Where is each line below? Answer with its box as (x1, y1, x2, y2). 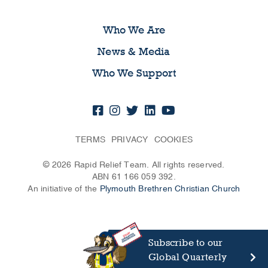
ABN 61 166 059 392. (92, 172, 176, 182)
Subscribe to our (148, 237, 223, 249)
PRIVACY (111, 135, 148, 145)
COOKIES (154, 135, 193, 145)
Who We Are (102, 24, 166, 37)
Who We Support (92, 67, 176, 80)
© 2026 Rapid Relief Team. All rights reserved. (43, 160, 225, 170)
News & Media (98, 45, 170, 59)
